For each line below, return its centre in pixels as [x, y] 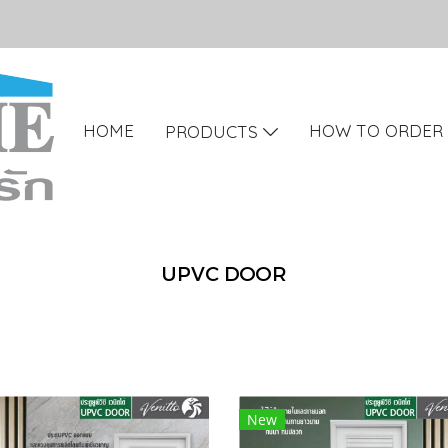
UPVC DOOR [224, 273]
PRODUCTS [213, 131]
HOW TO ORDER [375, 130]
